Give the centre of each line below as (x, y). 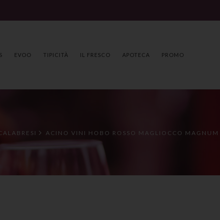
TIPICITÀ (56, 55)
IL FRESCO (95, 55)
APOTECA (136, 55)
